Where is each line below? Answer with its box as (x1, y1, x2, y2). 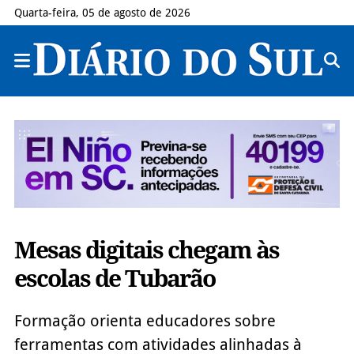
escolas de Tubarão (13, 264, 215, 292)
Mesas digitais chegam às (13, 235, 279, 264)
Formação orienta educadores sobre (13, 311, 276, 330)
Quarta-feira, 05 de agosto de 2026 (13, 6, 190, 19)
